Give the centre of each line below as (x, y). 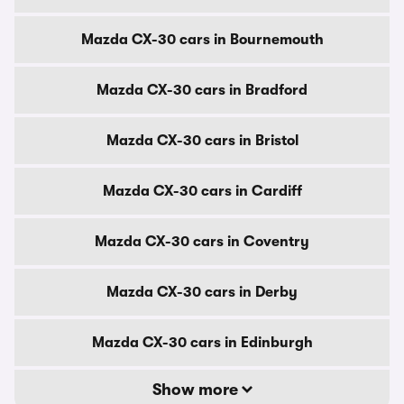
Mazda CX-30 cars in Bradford (202, 90)
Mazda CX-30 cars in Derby (202, 292)
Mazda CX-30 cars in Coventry (202, 242)
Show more (197, 390)
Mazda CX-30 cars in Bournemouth (202, 40)
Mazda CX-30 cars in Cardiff (202, 191)
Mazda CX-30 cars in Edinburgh (202, 343)
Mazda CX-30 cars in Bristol (202, 141)
